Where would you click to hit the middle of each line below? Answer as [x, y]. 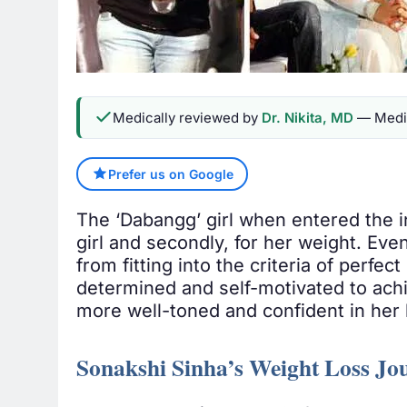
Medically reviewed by [187, 117]
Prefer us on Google [170, 174]
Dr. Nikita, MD [308, 117]
